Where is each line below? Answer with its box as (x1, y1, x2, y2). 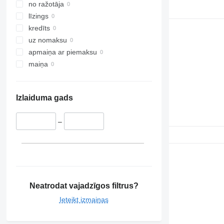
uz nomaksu (28, 36, 67, 44)
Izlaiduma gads (15, 93, 73, 102)
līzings (28, 12, 48, 20)
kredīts (28, 24, 50, 32)
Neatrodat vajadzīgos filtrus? (29, 181, 138, 190)
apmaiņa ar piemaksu (28, 48, 97, 56)
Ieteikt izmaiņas (59, 195, 108, 203)
